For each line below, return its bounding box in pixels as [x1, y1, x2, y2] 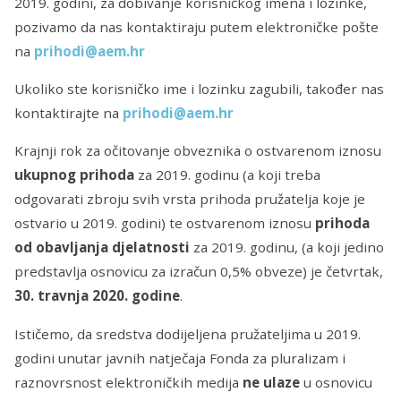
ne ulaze [243, 372, 300, 391]
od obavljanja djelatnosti [14, 238, 190, 257]
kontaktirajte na [14, 104, 123, 123]
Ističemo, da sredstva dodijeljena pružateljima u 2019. [14, 324, 361, 343]
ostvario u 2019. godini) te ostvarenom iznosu [14, 214, 315, 233]
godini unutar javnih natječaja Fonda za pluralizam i [14, 348, 346, 367]
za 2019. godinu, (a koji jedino [190, 238, 384, 257]
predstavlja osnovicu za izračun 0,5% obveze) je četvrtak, [14, 262, 383, 281]
